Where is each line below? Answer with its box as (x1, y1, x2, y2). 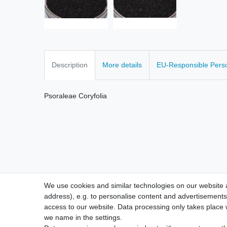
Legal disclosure (129, 216, 181, 225)
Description (52, 61, 88, 69)
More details (102, 61, 142, 69)
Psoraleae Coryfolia (44, 92, 107, 100)
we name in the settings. (44, 213, 122, 221)
